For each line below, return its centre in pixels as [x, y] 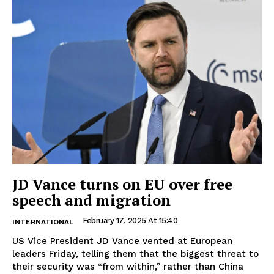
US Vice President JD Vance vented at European [122, 241]
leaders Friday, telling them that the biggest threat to [135, 254]
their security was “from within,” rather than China [128, 266]
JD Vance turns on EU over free [122, 184]
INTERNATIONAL [43, 222]
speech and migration [91, 200]
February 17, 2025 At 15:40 [130, 220]
